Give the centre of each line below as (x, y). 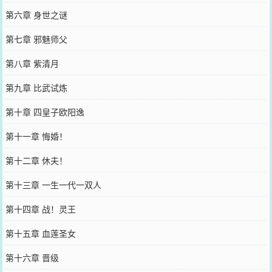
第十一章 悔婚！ (36, 136)
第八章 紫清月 (32, 63)
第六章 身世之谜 (36, 15)
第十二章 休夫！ (36, 160)
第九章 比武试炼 (36, 87)
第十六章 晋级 (32, 257)
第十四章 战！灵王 (40, 209)
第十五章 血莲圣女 (40, 233)
